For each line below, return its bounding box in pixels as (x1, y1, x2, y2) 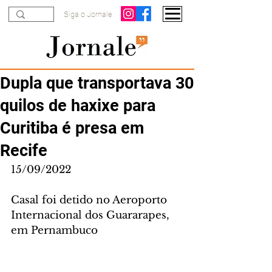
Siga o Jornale (64, 10, 112, 19)
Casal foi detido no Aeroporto (11, 194, 170, 206)
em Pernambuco (11, 224, 98, 237)
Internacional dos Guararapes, (11, 209, 172, 222)
